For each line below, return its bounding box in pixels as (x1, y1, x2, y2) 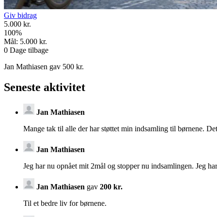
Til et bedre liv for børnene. (23, 199, 107, 207)
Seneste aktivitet (4, 81, 85, 94)
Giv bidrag (4, 11, 37, 20)
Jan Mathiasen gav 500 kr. (4, 62, 84, 71)
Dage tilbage (8, 46, 48, 55)
